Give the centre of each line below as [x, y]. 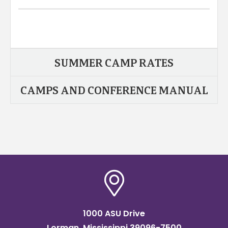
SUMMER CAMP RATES [114, 63]
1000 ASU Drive [114, 214]
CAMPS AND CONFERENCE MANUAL [114, 91]
